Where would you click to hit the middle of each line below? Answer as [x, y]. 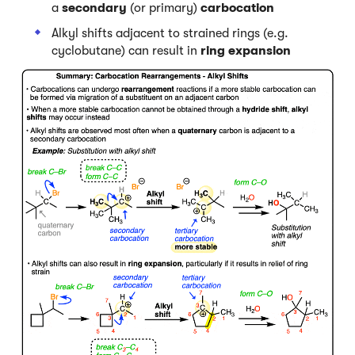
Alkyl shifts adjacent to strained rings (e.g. [170, 33]
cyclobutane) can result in [126, 50]
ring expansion [246, 50]
